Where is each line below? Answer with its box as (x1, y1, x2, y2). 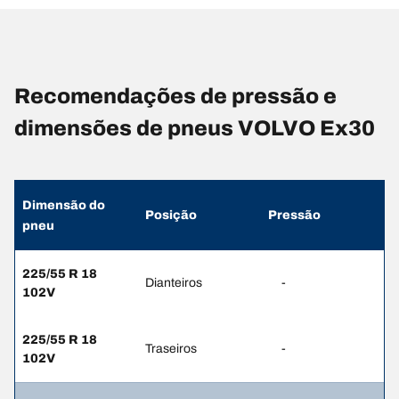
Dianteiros (145, 276, 202, 290)
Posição (145, 208, 197, 223)
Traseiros (145, 342, 197, 356)
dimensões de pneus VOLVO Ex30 (14, 117, 375, 141)
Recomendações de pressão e (14, 85, 337, 109)
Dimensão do (22, 199, 105, 213)
